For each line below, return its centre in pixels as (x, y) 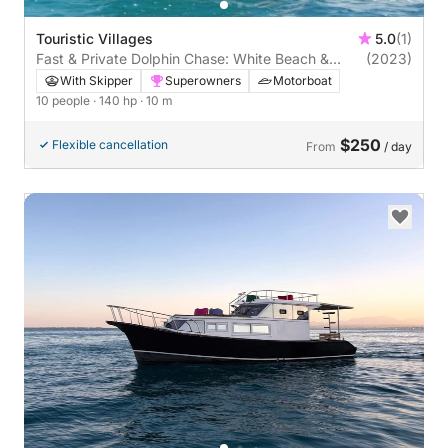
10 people (64, 101)
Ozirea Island (79, 79)
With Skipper (96, 81)
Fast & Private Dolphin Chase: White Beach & (182, 59)
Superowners (203, 81)
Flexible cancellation (110, 145)
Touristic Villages (94, 39)
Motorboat (302, 81)
